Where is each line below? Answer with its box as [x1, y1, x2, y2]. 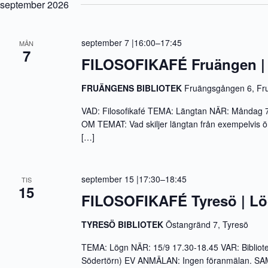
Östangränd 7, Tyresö [166, 218, 249, 230]
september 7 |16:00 [81, 36, 156, 48]
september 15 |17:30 [81, 173, 161, 185]
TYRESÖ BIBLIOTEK [81, 218, 166, 230]
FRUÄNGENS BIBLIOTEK [81, 82, 185, 94]
